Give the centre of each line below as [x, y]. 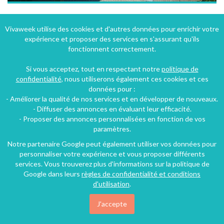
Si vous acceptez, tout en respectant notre [93, 69]
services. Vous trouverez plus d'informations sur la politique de [112, 164]
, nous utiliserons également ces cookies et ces [135, 79]
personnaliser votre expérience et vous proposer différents [112, 154]
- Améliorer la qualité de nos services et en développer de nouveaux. [112, 99]
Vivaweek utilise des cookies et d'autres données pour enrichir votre [112, 29]
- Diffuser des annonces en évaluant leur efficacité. [112, 109]
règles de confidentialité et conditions [141, 174]
